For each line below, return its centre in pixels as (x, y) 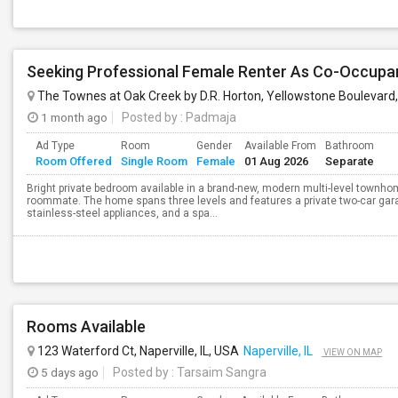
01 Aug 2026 (276, 161)
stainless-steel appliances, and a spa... (122, 213)
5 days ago (68, 372)
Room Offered (74, 161)
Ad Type (55, 146)
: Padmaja (207, 117)
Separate (350, 161)
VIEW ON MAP (352, 352)
